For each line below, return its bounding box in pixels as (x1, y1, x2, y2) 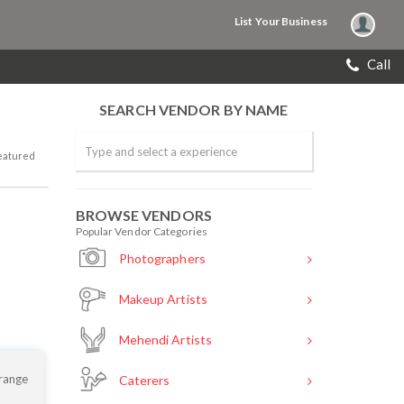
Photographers (115, 251, 206, 267)
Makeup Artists (115, 291, 207, 308)
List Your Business (234, 14, 327, 28)
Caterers (115, 372, 170, 389)
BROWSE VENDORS (75, 207, 212, 224)
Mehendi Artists (115, 332, 213, 348)
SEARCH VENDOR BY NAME (99, 101, 289, 118)
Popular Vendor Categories (75, 225, 207, 238)
